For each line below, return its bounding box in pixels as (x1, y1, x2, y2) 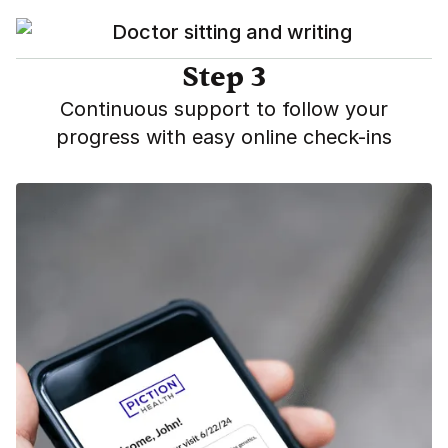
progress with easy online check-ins (56, 125, 392, 149)
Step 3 (182, 59, 266, 95)
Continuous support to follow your (60, 97, 388, 121)
